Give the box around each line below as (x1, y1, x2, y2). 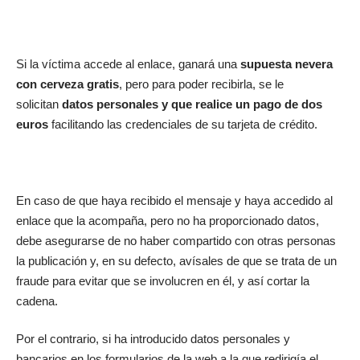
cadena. (16, 293, 58, 308)
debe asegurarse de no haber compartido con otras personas (16, 233, 336, 247)
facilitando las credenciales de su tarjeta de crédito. (48, 117, 317, 131)
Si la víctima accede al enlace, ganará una (16, 56, 240, 71)
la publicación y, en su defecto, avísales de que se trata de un (16, 253, 337, 268)
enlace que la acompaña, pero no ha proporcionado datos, (16, 213, 319, 227)
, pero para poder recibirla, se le (119, 76, 284, 91)
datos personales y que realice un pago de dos (62, 96, 322, 111)
